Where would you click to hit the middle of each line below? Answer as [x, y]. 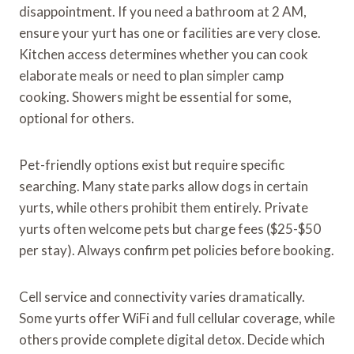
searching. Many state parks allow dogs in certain [164, 186]
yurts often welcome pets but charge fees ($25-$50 [170, 228]
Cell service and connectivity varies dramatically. [162, 296]
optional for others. [77, 118]
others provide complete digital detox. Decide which [172, 339]
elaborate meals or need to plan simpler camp [151, 75]
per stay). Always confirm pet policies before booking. [177, 250]
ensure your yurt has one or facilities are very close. [170, 32]
